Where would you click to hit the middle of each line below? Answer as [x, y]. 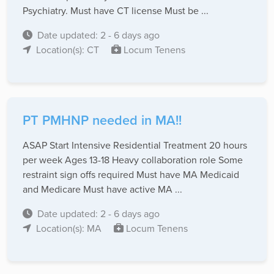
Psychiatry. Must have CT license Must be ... [116, 11]
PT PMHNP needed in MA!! [102, 120]
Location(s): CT [69, 50]
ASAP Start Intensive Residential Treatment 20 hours [135, 145]
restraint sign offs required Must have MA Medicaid [131, 175]
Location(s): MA [70, 228]
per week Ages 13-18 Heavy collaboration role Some [133, 160]
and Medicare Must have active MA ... [102, 189]
